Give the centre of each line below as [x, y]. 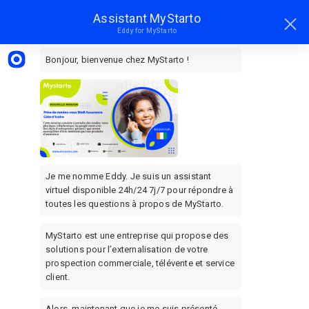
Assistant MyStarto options [188, 22]
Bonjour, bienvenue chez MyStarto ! [117, 60]
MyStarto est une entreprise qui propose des [137, 235]
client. [58, 277]
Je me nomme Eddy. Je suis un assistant [129, 176]
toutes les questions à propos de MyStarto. [135, 203]
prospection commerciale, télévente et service [140, 263]
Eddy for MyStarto [147, 31]
